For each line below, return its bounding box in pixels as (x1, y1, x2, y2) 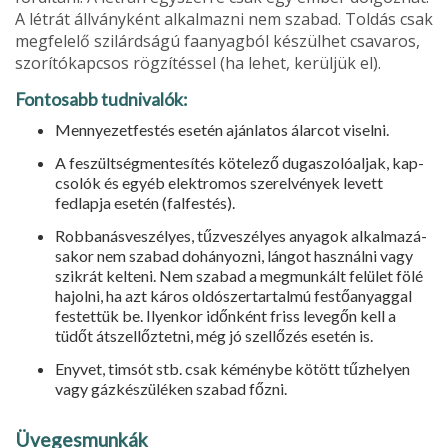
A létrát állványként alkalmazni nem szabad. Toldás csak (15, 7, 433, 30)
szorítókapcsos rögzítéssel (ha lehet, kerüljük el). (15, 51, 381, 74)
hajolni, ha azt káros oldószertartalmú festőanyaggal (55, 285, 412, 305)
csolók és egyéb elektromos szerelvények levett (55, 172, 383, 192)
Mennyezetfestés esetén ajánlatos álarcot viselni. (55, 119, 389, 139)
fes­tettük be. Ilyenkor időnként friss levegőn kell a (55, 305, 396, 325)
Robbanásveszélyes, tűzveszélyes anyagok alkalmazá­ (55, 225, 427, 245)
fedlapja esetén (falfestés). (55, 192, 235, 212)
